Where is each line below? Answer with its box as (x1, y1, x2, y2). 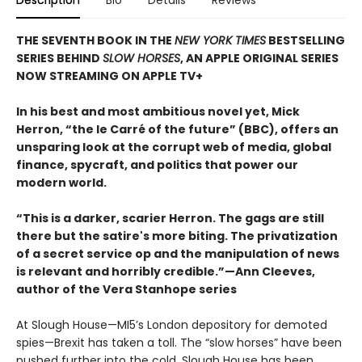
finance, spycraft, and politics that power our (16, 156, 298, 173)
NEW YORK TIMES (175, 32, 266, 48)
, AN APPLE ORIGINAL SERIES (180, 49, 339, 66)
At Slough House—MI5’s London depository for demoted (16, 316, 327, 333)
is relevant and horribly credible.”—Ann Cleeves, (16, 263, 315, 280)
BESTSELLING (266, 32, 345, 48)
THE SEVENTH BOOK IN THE (16, 32, 175, 48)
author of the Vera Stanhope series (16, 280, 237, 297)
